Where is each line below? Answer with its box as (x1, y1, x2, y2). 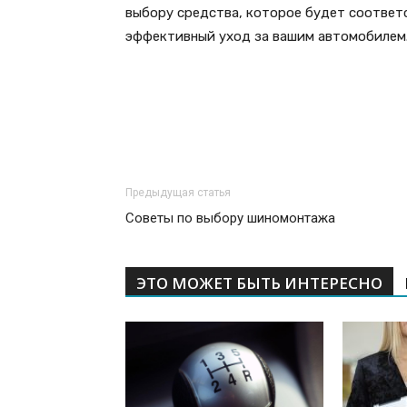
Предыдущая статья (125, 186, 231, 200)
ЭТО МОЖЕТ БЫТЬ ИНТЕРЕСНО (136, 273, 382, 294)
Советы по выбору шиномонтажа (125, 210, 335, 227)
